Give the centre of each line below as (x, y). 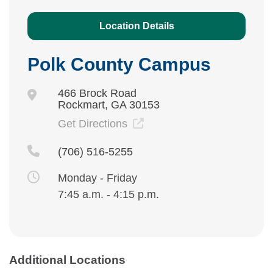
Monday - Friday (97, 178)
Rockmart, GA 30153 (108, 105)
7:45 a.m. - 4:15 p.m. (108, 195)
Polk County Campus (119, 65)
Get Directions (94, 124)
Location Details (136, 26)
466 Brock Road (97, 94)
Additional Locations (67, 260)
